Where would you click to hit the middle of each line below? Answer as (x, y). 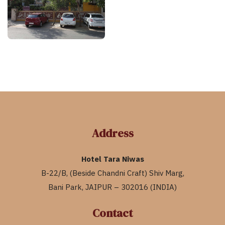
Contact (113, 213)
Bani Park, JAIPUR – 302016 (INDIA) (113, 187)
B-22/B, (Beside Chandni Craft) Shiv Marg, (113, 173)
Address (113, 133)
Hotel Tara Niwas (113, 159)
